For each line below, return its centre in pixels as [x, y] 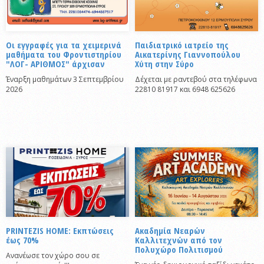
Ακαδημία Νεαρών [170, 230]
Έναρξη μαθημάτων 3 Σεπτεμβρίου [65, 79]
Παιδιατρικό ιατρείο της [182, 44]
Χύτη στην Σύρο [164, 63]
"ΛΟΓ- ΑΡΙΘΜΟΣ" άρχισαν [55, 63]
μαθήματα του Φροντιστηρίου [64, 54]
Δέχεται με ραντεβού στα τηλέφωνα [196, 79]
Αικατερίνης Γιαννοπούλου [188, 54]
